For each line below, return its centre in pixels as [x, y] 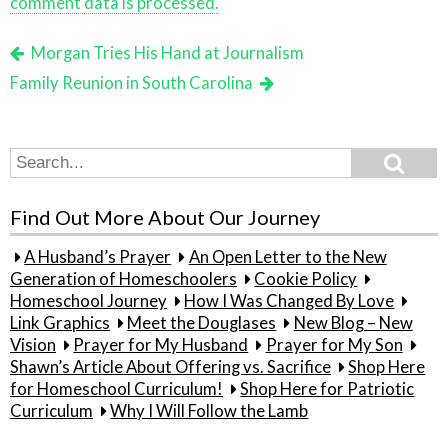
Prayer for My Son [334, 345]
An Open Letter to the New [287, 257]
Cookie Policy [306, 279]
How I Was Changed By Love [289, 301]
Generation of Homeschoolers [123, 279]
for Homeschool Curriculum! [116, 389]
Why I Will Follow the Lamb [209, 411]
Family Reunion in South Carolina [131, 83]
